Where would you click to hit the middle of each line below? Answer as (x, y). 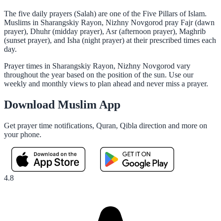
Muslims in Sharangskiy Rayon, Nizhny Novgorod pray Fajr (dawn (109, 22)
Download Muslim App (62, 104)
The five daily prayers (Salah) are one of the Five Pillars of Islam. (105, 13)
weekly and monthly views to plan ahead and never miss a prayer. (106, 83)
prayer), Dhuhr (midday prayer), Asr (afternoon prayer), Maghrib (105, 31)
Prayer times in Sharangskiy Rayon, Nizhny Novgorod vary (97, 66)
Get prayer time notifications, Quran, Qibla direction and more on (106, 125)
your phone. (23, 134)
